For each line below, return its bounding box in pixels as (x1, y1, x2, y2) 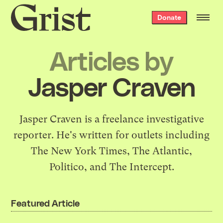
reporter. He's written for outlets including (13, 129, 210, 141)
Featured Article (11, 197, 80, 209)
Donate (157, 13, 181, 21)
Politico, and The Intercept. (49, 161, 174, 173)
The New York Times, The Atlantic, (31, 145, 192, 157)
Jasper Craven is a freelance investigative (19, 113, 204, 125)
